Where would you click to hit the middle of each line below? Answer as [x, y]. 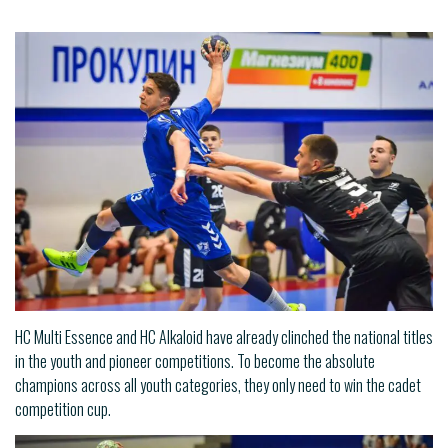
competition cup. [63, 409]
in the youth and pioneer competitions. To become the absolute [195, 361]
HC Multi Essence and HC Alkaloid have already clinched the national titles [224, 337]
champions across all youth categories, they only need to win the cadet [218, 385]
